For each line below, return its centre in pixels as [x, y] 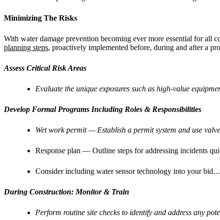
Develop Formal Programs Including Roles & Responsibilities [103, 109]
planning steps [26, 47]
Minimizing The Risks [41, 18]
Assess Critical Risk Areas [45, 68]
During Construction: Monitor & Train [67, 192]
